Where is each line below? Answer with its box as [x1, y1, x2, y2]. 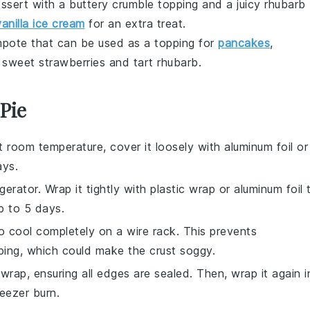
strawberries [39, 55, 105, 69]
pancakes [218, 35, 270, 50]
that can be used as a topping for [27, 35, 218, 50]
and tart [105, 55, 157, 69]
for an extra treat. [84, 16, 186, 30]
